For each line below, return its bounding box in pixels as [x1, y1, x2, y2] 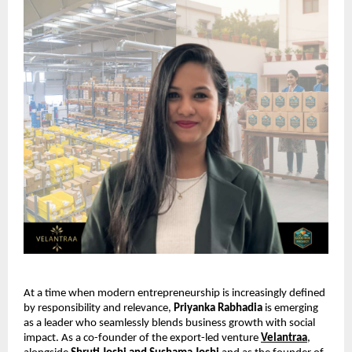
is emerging [262, 302, 318, 314]
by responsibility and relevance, [24, 302, 174, 314]
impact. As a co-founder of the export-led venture [24, 332, 261, 344]
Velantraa [261, 332, 307, 344]
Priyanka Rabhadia [174, 302, 262, 314]
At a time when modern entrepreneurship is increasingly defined [24, 287, 325, 299]
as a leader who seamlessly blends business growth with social [24, 317, 315, 329]
